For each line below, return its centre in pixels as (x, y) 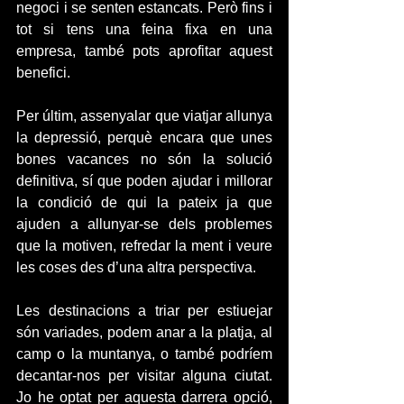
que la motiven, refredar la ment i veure (144, 246)
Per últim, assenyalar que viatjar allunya (144, 116)
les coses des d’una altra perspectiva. (138, 267)
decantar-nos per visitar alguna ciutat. (144, 376)
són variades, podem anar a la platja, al (144, 332)
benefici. (45, 73)
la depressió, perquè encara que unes (144, 138)
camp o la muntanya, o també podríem (144, 354)
